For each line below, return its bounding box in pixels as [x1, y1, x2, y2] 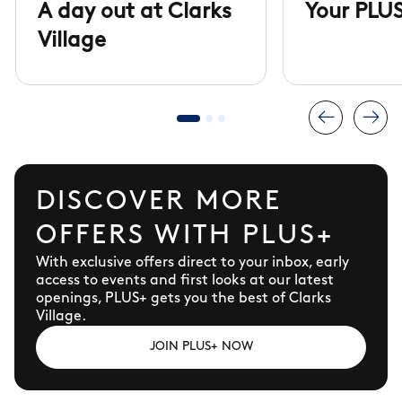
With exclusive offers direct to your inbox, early [36, 256, 349, 270]
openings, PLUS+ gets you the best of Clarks [36, 292, 331, 306]
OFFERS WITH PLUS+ [36, 223, 334, 250]
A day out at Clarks [38, 2, 232, 23]
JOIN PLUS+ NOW [149, 340, 253, 354]
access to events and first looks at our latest [36, 274, 334, 288]
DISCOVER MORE [36, 188, 282, 216]
